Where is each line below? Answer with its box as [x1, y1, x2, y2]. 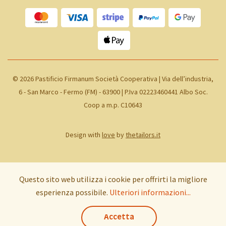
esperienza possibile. [35, 187, 109, 197]
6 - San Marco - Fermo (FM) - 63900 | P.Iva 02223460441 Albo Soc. [18, 87, 208, 97]
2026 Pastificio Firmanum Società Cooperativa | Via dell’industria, [20, 74, 213, 84]
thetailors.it [126, 130, 160, 140]
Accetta [104, 213, 134, 221]
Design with [66, 130, 102, 140]
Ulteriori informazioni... [109, 187, 191, 197]
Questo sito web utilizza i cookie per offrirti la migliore [19, 174, 207, 184]
